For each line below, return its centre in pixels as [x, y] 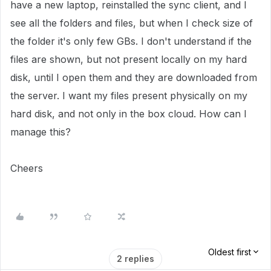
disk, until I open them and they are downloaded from [134, 77]
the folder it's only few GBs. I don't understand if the [131, 41]
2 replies [135, 259]
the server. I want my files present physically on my [129, 96]
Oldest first [230, 252]
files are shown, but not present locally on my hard [129, 59]
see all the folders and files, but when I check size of [132, 23]
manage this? [41, 132]
